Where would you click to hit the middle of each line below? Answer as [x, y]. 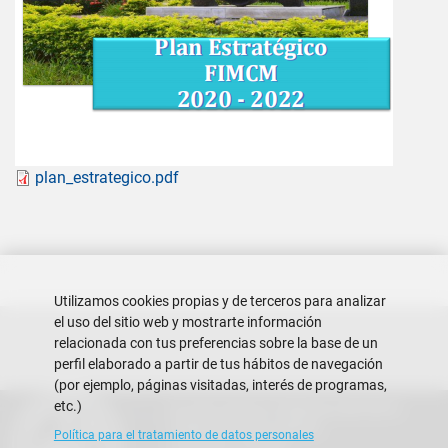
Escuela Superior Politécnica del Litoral [286, 407]
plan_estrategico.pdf [107, 177]
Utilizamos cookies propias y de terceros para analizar [219, 302]
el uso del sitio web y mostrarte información [187, 323]
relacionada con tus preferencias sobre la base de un [215, 344]
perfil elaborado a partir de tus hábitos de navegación [218, 365]
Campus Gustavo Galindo [245, 426]
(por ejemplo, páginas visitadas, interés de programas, [220, 386]
